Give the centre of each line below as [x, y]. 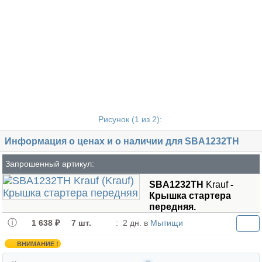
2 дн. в [137, 223]
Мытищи [167, 223]
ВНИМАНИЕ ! [37, 244]
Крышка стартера [190, 196]
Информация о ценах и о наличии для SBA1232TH [122, 141]
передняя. [172, 207]
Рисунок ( [116, 119]
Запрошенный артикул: [49, 164]
